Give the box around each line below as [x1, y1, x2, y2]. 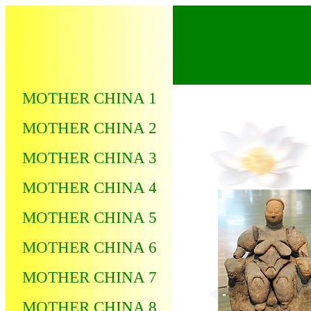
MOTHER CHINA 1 [22, 89, 157, 107]
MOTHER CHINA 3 [22, 149, 157, 167]
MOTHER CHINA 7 [22, 268, 157, 286]
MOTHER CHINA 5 [22, 208, 157, 226]
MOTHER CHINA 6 [22, 238, 157, 256]
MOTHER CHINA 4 [22, 178, 157, 196]
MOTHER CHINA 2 [22, 119, 157, 137]
